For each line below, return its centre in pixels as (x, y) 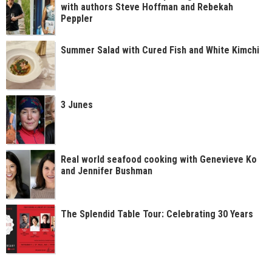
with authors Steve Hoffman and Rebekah (147, 7)
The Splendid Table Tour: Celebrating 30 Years (157, 214)
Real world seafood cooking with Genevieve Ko (159, 159)
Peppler (77, 19)
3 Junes (77, 105)
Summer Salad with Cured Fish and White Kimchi (160, 50)
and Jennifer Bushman (107, 171)
